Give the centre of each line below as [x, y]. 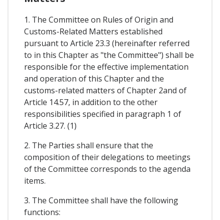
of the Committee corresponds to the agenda [107, 169]
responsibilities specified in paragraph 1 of [103, 114]
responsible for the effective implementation [106, 67]
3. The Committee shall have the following [101, 200]
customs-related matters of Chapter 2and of [105, 90]
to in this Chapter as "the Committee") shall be [109, 55]
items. [35, 180]
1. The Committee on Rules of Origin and [99, 19]
